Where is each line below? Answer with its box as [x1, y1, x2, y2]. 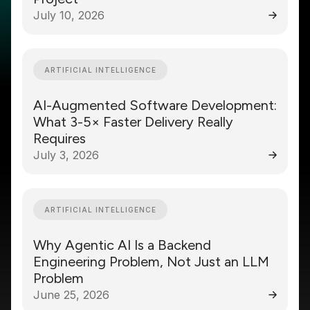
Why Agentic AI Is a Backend [33, 237, 211, 253]
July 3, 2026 [33, 147, 99, 162]
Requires [33, 130, 86, 147]
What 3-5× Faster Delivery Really [33, 113, 233, 130]
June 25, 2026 [33, 287, 109, 302]
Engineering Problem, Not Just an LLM [33, 253, 269, 270]
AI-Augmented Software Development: [33, 97, 277, 113]
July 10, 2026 [33, 8, 104, 22]
